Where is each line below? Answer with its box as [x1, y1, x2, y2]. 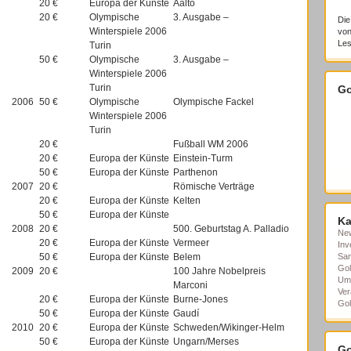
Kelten [173, 195, 201, 206]
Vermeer [173, 237, 209, 248]
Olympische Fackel [173, 96, 254, 107]
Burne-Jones [173, 294, 228, 305]
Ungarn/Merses [173, 336, 239, 347]
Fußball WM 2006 [173, 139, 248, 150]
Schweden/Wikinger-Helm [173, 322, 284, 333]
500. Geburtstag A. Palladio [173, 223, 289, 234]
